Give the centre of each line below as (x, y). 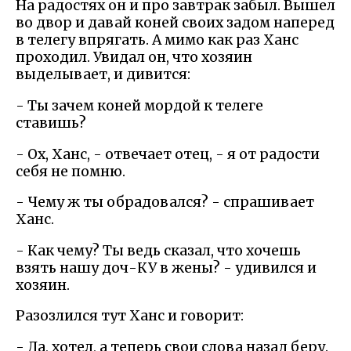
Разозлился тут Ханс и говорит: (130, 316)
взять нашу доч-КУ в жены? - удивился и (166, 268)
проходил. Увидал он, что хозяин (134, 58)
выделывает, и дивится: (103, 75)
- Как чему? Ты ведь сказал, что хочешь (158, 250)
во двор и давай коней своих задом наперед (175, 23)
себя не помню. (71, 171)
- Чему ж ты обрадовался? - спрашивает (165, 203)
